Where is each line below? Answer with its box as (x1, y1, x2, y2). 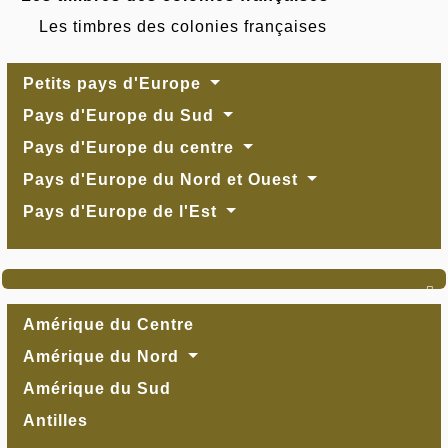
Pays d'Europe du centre (23, 139, 239, 156)
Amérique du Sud (23, 380, 171, 397)
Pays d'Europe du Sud (23, 107, 219, 124)
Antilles (23, 412, 88, 429)
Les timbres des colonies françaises (39, 18, 327, 35)
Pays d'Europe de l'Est (23, 203, 222, 220)
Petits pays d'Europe (23, 75, 206, 92)
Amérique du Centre (23, 316, 194, 333)
